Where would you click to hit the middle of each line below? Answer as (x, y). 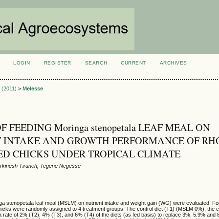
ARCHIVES (173, 63)
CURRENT (133, 63)
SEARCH (96, 63)
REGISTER (57, 63)
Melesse (33, 89)
